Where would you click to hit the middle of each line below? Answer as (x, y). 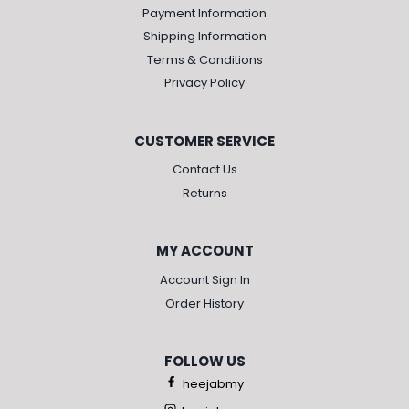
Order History (204, 303)
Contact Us (204, 170)
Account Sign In (204, 280)
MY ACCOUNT (204, 251)
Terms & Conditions (204, 59)
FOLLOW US (204, 362)
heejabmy (213, 383)
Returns (204, 194)
